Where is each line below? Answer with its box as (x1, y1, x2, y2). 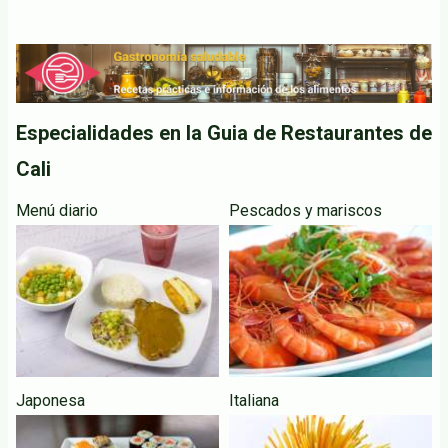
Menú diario (16, 201, 98, 221)
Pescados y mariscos (229, 201, 382, 221)
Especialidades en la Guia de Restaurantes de (16, 121, 432, 146)
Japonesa (16, 391, 85, 411)
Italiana (229, 391, 279, 411)
